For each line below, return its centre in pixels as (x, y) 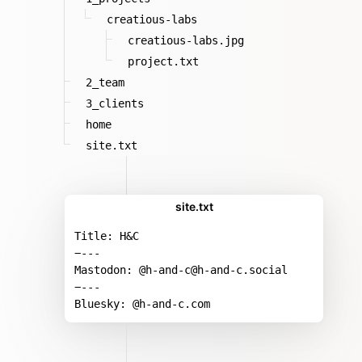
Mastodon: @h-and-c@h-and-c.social (181, 269)
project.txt (163, 61)
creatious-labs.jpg (186, 40)
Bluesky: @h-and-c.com (142, 303)
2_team (105, 82)
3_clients (115, 103)
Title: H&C (107, 236)
